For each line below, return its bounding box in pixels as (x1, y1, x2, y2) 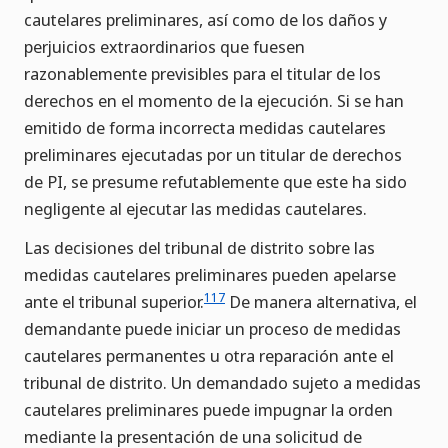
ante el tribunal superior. (24, 290, 204, 314)
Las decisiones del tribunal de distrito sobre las (24, 236, 375, 260)
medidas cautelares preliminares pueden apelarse (24, 263, 396, 287)
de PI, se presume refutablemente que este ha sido (24, 170, 407, 194)
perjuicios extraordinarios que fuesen (24, 35, 305, 59)
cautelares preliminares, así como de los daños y (24, 8, 387, 32)
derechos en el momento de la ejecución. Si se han (24, 89, 404, 113)
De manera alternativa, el (225, 290, 417, 314)
